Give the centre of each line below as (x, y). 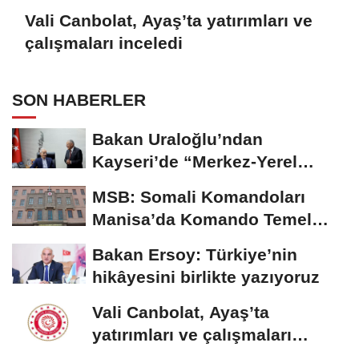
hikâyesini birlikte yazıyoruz (206, 276)
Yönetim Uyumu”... (169, 184)
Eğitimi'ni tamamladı (175, 241)
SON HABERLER (79, 99)
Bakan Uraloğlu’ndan (177, 139)
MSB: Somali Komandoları (199, 196)
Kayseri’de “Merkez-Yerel (195, 161)
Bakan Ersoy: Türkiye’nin (195, 254)
